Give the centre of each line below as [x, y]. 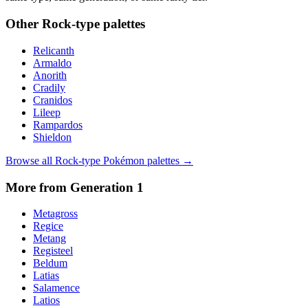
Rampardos [58, 124]
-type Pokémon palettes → [136, 160]
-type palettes [108, 24]
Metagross [55, 214]
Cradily [49, 87]
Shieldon [52, 137]
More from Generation [71, 187]
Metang [49, 239]
